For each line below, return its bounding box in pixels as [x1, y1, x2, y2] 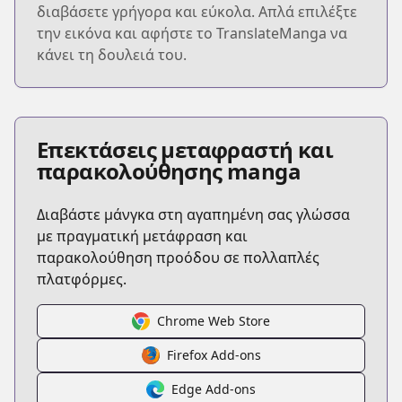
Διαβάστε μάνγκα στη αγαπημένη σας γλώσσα [37, 204, 350, 224]
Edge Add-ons [171, 380, 256, 398]
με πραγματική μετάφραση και [37, 225, 248, 246]
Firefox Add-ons [166, 345, 261, 363]
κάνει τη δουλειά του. [37, 44, 187, 65]
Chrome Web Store [157, 311, 270, 329]
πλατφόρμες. [37, 268, 127, 289]
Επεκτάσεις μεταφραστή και [37, 134, 333, 164]
